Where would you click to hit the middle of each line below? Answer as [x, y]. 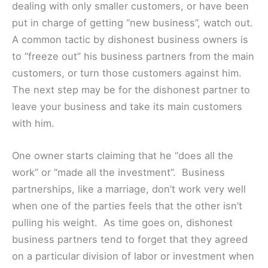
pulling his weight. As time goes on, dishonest [122, 223]
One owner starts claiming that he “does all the [123, 156]
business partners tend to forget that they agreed [130, 240]
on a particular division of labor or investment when [133, 256]
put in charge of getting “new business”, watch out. [134, 23]
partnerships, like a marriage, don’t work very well [129, 189]
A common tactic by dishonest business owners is [130, 40]
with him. [33, 124]
